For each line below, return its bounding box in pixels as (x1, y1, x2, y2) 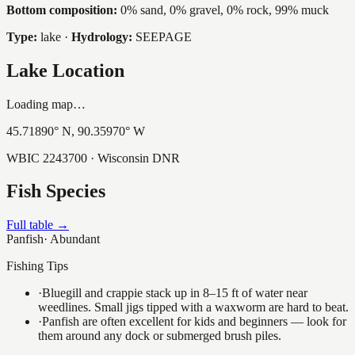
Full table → (6, 218, 69, 232)
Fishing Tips (6, 259, 68, 273)
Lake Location (6, 59, 124, 81)
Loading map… (6, 97, 86, 111)
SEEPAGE (136, 29, 192, 44)
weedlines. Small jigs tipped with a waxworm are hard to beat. (38, 300, 349, 315)
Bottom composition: (6, 2, 117, 17)
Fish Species (6, 181, 105, 202)
